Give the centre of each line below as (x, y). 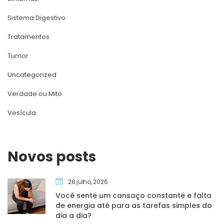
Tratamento (28, 36)
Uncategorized (32, 74)
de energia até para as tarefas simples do (134, 205)
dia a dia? (73, 215)
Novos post (52, 156)
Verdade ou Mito (35, 93)
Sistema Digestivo (36, 17)
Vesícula (22, 112)
